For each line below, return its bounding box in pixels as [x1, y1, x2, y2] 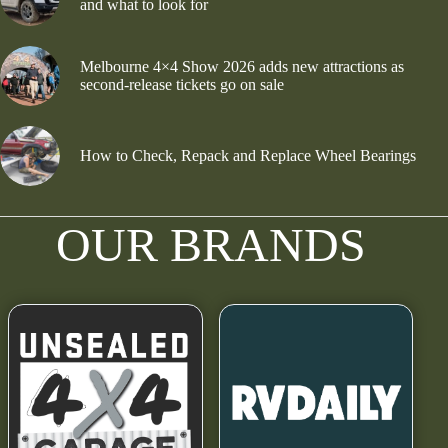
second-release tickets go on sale [80, 75, 284, 93]
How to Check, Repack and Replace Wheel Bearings [80, 146, 416, 164]
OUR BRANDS [55, 217, 366, 271]
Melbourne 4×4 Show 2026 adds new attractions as [80, 57, 404, 75]
